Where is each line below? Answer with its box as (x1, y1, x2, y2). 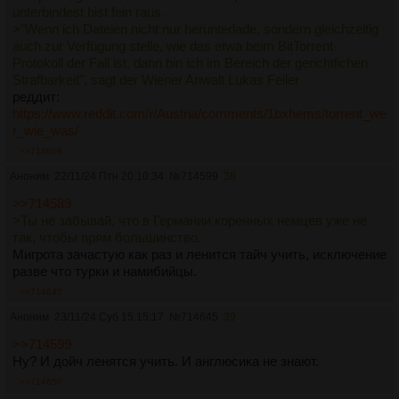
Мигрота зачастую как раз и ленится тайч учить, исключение (12, 247, 387, 263)
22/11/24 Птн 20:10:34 (54, 170, 164, 183)
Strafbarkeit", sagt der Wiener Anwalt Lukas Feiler (12, 72, 299, 88)
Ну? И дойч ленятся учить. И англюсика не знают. (12, 354, 319, 370)
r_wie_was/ (12, 123, 78, 139)
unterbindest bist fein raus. (12, 4, 165, 20)
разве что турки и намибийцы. (12, 264, 197, 280)
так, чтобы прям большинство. (12, 230, 201, 246)
